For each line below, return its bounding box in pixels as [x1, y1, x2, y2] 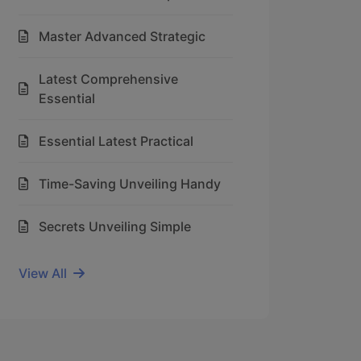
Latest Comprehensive [39, 71, 178, 87]
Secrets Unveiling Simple [39, 218, 191, 234]
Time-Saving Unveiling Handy [39, 176, 221, 192]
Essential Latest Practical [39, 133, 193, 149]
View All [19, 265, 67, 281]
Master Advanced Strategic [39, 28, 205, 44]
